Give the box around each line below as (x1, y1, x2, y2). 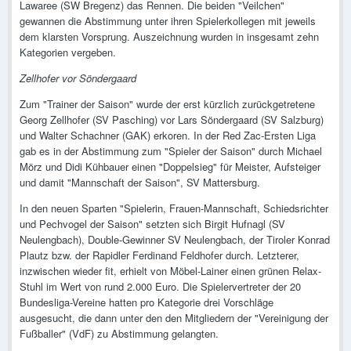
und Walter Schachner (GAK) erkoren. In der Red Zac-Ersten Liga (20, 128, 316, 143)
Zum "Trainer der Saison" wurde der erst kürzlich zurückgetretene (20, 96, 315, 112)
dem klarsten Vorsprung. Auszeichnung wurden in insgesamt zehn (20, 29, 319, 45)
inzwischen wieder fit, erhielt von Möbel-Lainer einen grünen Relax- (20, 263, 321, 279)
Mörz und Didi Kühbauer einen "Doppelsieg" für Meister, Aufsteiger (20, 159, 320, 175)
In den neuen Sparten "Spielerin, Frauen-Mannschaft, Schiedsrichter (20, 201, 328, 216)
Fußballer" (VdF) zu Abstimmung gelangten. (20, 326, 219, 342)
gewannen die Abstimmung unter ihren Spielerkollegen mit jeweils (20, 13, 316, 29)
